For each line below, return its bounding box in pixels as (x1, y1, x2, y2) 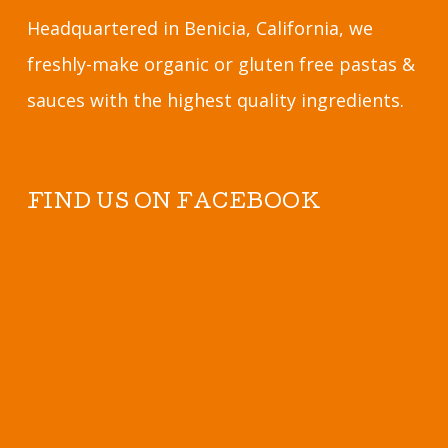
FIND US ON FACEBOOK (26, 194, 321, 215)
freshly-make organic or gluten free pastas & (26, 52, 415, 77)
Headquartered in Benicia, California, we (26, 16, 373, 41)
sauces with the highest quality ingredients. (26, 88, 404, 113)
